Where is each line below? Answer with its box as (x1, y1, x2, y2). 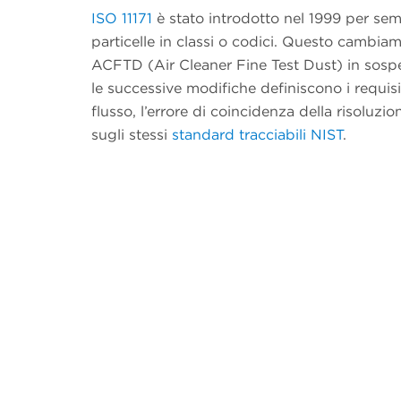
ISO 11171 (91, 9, 152, 27)
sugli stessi (91, 125, 172, 143)
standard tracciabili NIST (172, 125, 343, 143)
